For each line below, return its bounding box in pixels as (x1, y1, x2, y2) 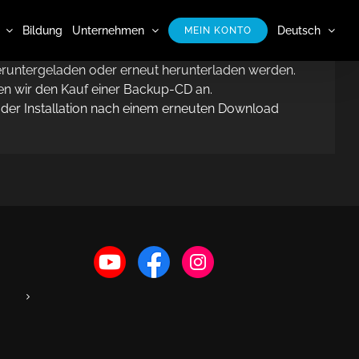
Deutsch (277, 23, 321, 37)
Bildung (22, 23, 63, 37)
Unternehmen (72, 23, 144, 37)
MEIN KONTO (184, 24, 252, 36)
